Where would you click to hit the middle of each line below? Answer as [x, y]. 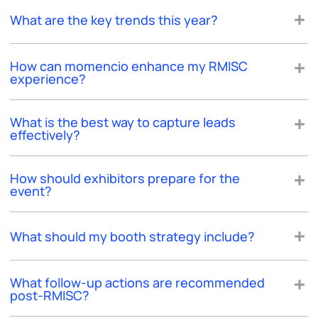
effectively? [45, 135]
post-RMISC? [50, 295]
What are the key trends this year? [114, 20]
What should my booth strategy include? [132, 237]
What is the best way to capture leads [123, 122]
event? [31, 191]
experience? [48, 78]
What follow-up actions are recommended [137, 282]
